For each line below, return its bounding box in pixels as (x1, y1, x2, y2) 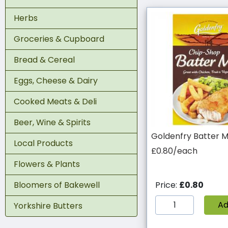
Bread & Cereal (14, 53, 75, 66)
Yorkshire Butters (14, 199, 82, 212)
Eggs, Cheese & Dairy (14, 74, 98, 87)
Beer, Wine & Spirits (14, 116, 91, 128)
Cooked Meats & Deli (14, 95, 97, 107)
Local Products (14, 137, 73, 149)
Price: (155, 179, 179, 191)
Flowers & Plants (14, 158, 80, 170)
